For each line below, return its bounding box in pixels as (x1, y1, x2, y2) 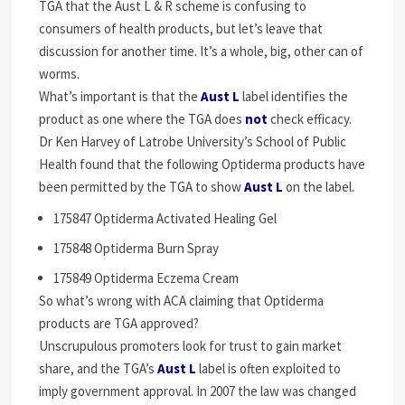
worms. (39, 65, 80, 82)
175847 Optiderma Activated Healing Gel (53, 210, 278, 227)
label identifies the (240, 88, 349, 105)
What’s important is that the (39, 88, 202, 105)
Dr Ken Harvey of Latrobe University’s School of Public (39, 133, 347, 150)
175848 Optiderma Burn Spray (53, 240, 220, 257)
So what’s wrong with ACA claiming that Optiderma (39, 292, 325, 309)
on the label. (283, 178, 355, 195)
